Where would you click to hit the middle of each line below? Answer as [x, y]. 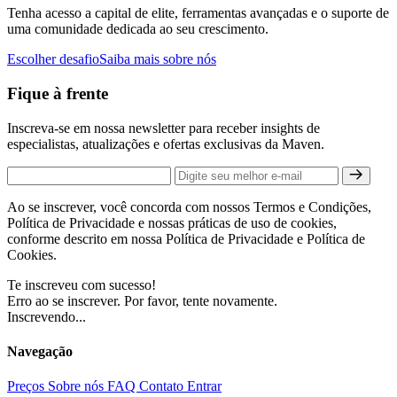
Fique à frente [58, 94]
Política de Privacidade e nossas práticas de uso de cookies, [172, 222]
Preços [27, 386]
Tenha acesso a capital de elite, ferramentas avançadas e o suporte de [198, 13]
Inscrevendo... [47, 316]
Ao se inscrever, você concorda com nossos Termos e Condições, [189, 206]
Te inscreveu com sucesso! [82, 284]
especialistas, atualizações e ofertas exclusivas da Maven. [166, 144]
